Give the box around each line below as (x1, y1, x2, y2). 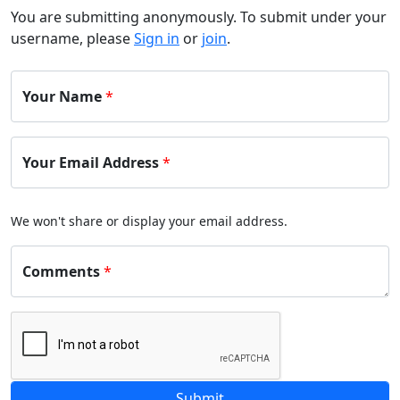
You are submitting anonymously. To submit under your (11, 7, 387, 27)
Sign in (134, 29, 179, 48)
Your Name (22, 87, 102, 106)
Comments (22, 262, 100, 281)
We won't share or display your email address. (11, 212, 287, 229)
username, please (11, 29, 134, 48)
